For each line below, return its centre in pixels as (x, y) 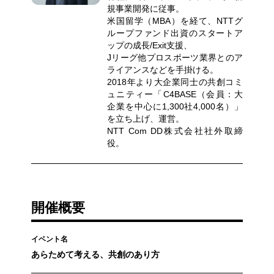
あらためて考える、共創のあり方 (95, 255)
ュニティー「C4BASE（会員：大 (175, 94)
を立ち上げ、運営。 (146, 118)
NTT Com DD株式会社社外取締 (175, 131)
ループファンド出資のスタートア (175, 33)
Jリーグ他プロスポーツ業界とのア (175, 57)
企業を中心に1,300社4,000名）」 (175, 106)
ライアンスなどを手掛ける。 (163, 69)
